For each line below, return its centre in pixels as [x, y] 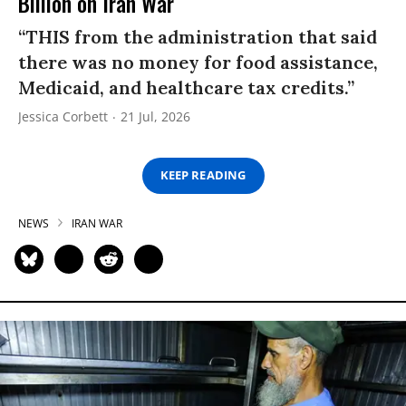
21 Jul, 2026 [155, 116]
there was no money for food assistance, [198, 62]
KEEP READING [203, 175]
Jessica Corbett [63, 116]
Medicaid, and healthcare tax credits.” [186, 87]
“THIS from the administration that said [198, 36]
